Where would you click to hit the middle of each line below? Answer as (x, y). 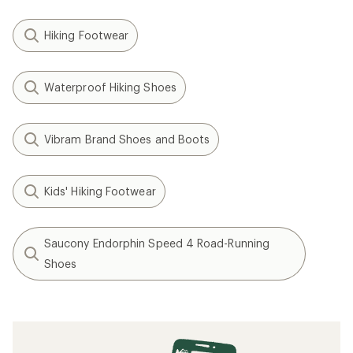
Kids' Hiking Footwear (100, 191)
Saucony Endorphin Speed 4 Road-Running (157, 243)
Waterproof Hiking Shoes (110, 87)
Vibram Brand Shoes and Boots (127, 139)
